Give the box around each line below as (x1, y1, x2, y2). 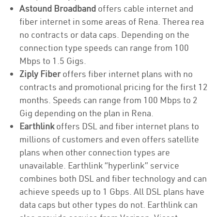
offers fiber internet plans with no (61, 68, 193, 79)
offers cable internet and (96, 3, 193, 14)
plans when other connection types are (19, 147, 170, 158)
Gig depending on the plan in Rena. (19, 108, 154, 119)
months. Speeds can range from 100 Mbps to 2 (19, 94, 198, 106)
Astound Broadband (19, 3, 96, 14)
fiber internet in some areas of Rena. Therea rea (19, 16, 204, 27)
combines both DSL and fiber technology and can (19, 173, 207, 184)
